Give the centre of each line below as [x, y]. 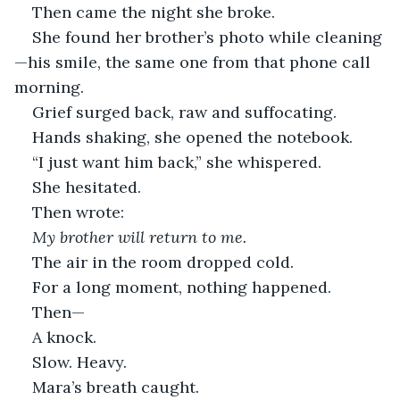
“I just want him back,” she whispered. [177, 162]
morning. [49, 87]
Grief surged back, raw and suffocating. [184, 112]
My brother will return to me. [139, 237]
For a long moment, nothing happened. [182, 287]
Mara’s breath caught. [116, 387]
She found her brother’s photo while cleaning [207, 37]
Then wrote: [78, 212]
